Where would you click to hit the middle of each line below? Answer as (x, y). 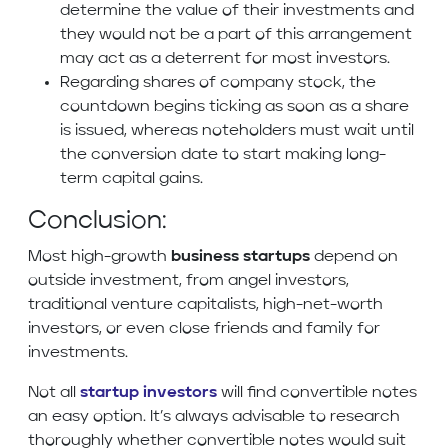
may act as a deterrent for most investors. (225, 59)
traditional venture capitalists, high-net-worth (205, 305)
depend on (354, 257)
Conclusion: (97, 222)
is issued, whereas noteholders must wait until (237, 131)
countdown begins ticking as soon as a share (234, 107)
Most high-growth (99, 257)
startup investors (148, 393)
